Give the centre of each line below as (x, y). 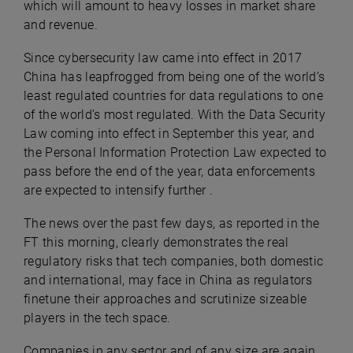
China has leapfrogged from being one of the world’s (175, 77)
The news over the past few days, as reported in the (172, 223)
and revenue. (61, 25)
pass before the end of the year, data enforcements (170, 171)
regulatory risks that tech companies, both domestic (174, 261)
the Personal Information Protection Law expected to (175, 152)
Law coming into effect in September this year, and (169, 134)
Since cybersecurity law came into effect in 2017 (163, 58)
